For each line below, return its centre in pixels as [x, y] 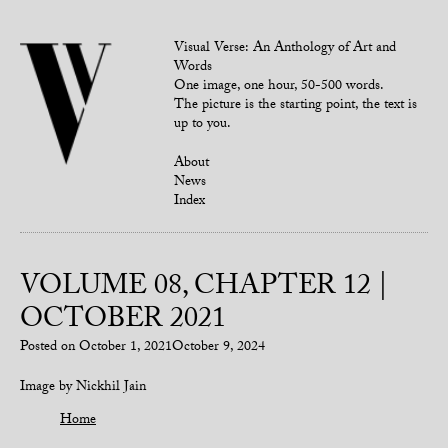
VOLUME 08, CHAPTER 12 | [204, 289]
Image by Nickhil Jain [83, 388]
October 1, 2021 [125, 348]
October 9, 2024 [218, 348]
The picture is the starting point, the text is [296, 106]
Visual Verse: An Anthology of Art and [285, 49]
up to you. [203, 125]
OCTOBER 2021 [123, 322]
